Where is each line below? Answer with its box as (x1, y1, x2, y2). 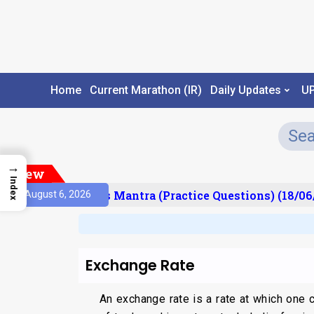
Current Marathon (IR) (89, 83, 202, 97)
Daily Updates (210, 83, 281, 97)
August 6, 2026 (25, 189, 91, 200)
